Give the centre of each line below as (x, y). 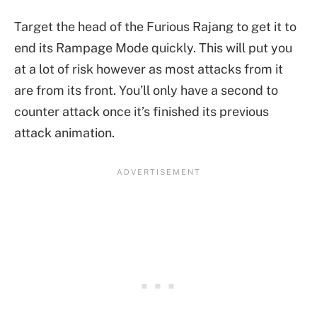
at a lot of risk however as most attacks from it (149, 69)
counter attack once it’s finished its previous (142, 111)
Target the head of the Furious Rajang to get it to (155, 27)
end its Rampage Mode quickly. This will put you (153, 48)
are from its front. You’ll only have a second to (146, 90)
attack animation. (64, 133)
